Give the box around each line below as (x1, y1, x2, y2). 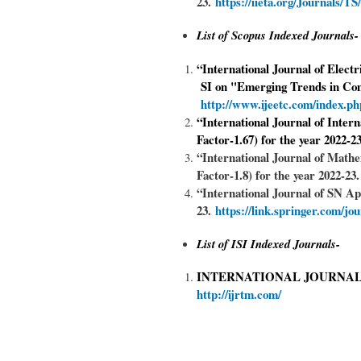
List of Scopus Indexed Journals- (197, 27, 359, 44)
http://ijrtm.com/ (197, 285, 282, 304)
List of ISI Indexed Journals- (197, 234, 341, 252)
